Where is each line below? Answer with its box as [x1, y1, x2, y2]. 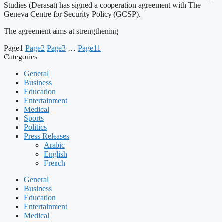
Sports [24, 113, 44, 122]
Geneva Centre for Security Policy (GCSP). [4, 9, 141, 18]
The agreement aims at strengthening [4, 26, 118, 35]
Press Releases [24, 131, 69, 140]
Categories [4, 52, 37, 61]
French [44, 158, 65, 167]
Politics [24, 122, 47, 131]
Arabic [44, 140, 65, 149]
